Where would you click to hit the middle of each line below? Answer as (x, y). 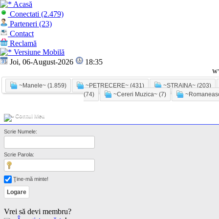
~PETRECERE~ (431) (114, 86)
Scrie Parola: (19, 155)
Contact (21, 33)
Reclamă (22, 43)
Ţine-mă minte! (30, 179)
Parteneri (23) (30, 24)
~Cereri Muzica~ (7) (139, 94)
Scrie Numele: (21, 132)
